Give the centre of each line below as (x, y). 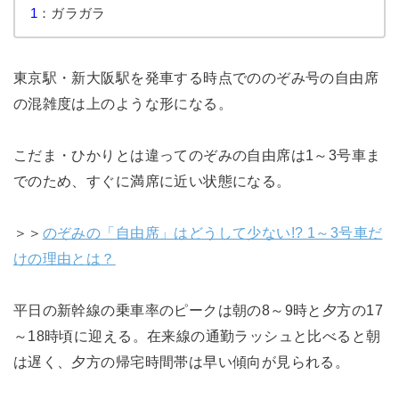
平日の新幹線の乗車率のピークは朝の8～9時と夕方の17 (198, 309)
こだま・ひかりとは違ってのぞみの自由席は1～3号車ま (197, 155)
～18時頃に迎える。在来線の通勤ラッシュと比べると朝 (197, 335)
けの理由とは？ (64, 258)
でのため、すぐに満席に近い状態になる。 (152, 181)
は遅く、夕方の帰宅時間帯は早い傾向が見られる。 (181, 361)
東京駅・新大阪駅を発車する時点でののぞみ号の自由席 (196, 78)
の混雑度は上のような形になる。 (123, 104)
